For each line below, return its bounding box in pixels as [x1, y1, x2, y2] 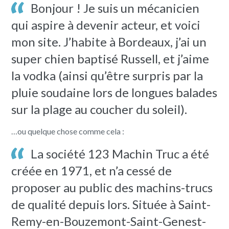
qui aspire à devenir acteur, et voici [11, 17, 201, 32]
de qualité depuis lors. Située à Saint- [11, 196, 211, 212]
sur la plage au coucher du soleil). [11, 101, 188, 117]
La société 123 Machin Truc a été [31, 146, 210, 161]
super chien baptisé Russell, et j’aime [11, 51, 210, 66]
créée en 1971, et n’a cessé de [11, 163, 172, 178]
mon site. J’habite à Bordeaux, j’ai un [11, 34, 207, 49]
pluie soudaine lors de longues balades [11, 84, 218, 100]
